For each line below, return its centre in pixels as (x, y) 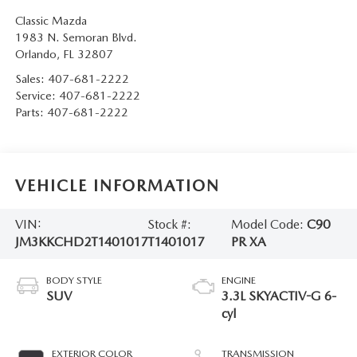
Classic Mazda (51, 21)
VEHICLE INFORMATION (117, 185)
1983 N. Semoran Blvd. (75, 38)
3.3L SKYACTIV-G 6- (279, 296)
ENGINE (239, 280)
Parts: (31, 113)
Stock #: (169, 225)
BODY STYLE (74, 280)
